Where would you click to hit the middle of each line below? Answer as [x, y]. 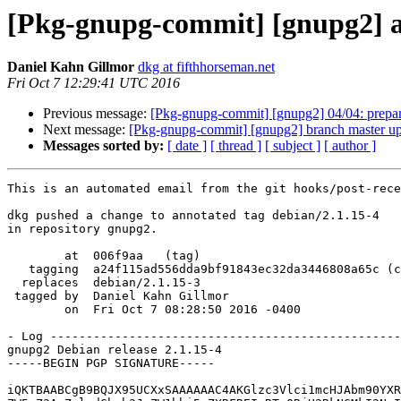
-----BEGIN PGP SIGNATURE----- [111, 363]
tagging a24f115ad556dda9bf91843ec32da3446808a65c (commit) [18, 269]
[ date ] [187, 146]
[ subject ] [293, 146]
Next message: [86, 130]
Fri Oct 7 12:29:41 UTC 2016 [94, 83]
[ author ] [350, 146]
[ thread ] [236, 146]
